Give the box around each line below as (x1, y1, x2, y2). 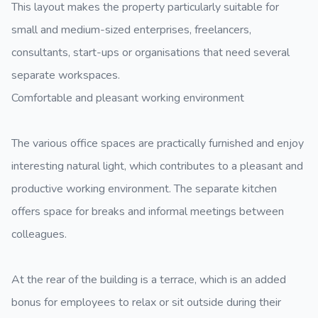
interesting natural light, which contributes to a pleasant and (11, 158, 303, 174)
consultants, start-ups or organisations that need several (11, 45, 290, 60)
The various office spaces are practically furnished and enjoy (11, 136, 304, 151)
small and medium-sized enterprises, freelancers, (11, 22, 251, 38)
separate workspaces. (11, 67, 120, 83)
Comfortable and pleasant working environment (11, 90, 244, 106)
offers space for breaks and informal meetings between (11, 204, 284, 219)
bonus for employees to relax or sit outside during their (11, 295, 281, 310)
